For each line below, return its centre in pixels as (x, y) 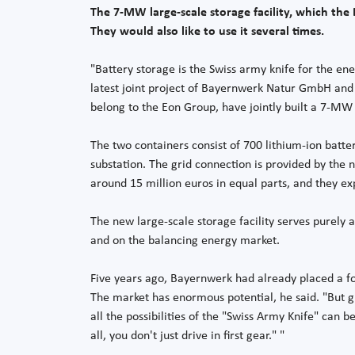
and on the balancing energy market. (185, 240)
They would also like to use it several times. (207, 31)
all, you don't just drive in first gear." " (187, 336)
